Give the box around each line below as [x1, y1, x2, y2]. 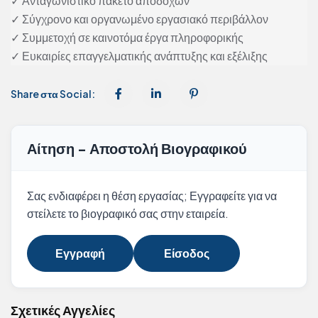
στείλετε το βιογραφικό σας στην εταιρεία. [27, 206, 229, 221]
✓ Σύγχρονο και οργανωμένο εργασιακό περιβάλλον [11, 11, 268, 27]
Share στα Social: [11, 87, 95, 101]
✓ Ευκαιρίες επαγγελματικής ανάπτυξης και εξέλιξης [11, 48, 268, 64]
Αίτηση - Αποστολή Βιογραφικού [27, 139, 247, 158]
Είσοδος [164, 246, 209, 261]
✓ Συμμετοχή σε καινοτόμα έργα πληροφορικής [11, 30, 243, 45]
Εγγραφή [55, 246, 105, 261]
